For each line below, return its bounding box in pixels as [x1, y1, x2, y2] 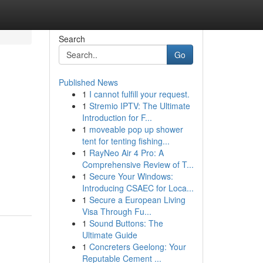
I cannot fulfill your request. [89, 88, 190, 100]
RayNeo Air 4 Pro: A [89, 147, 164, 159]
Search [58, 33, 85, 45]
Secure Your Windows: [89, 170, 173, 182]
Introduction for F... [82, 112, 152, 123]
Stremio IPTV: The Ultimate [89, 100, 190, 112]
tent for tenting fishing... [82, 135, 170, 147]
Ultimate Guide [82, 229, 137, 241]
